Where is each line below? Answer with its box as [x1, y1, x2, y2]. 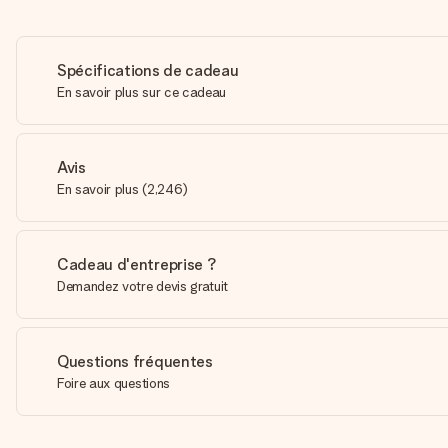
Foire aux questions [57, 375, 170, 391]
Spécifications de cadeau [57, 61, 239, 80]
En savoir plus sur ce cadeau [57, 84, 227, 100]
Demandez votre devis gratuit [57, 278, 229, 294]
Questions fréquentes [57, 352, 213, 371]
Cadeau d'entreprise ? [57, 255, 217, 274]
